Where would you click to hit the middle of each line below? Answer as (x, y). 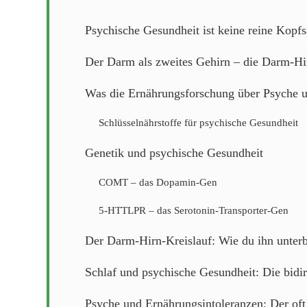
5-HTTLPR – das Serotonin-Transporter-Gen (194, 210)
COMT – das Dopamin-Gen (158, 182)
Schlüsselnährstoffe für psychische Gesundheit (198, 123)
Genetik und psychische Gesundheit (174, 153)
